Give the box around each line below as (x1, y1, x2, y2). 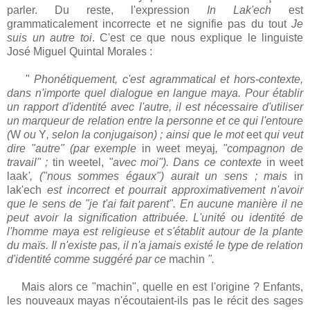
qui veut (261, 129, 304, 141)
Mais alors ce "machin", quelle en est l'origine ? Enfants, (21, 281, 304, 293)
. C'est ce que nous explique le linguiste (91, 32, 303, 44)
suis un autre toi (7, 32, 92, 44)
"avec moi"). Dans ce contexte (104, 156, 266, 169)
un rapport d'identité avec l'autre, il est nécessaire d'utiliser (7, 101, 303, 113)
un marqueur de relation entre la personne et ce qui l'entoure (7, 115, 303, 127)
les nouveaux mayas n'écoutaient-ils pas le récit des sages (7, 295, 303, 307)
